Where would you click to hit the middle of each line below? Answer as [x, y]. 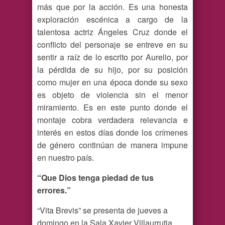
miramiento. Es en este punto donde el [113, 107]
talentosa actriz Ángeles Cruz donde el [113, 32]
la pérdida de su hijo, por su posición [113, 70]
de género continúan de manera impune [113, 145]
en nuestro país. [66, 158]
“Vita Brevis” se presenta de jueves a [102, 210]
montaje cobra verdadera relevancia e [113, 120]
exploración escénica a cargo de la [113, 20]
